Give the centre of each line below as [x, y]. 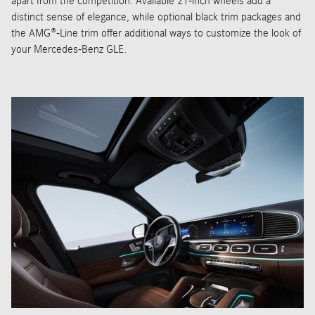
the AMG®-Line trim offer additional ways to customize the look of [156, 33]
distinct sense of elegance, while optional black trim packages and [156, 17]
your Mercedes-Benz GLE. [69, 50]
